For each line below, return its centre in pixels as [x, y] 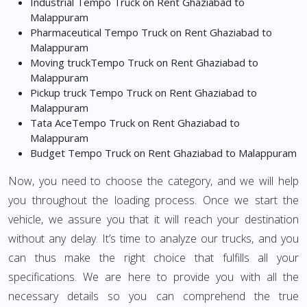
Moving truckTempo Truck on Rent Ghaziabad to [144, 63]
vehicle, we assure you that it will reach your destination [153, 220]
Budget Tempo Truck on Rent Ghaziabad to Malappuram [163, 153]
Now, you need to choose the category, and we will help [153, 181]
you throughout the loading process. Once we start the [153, 200]
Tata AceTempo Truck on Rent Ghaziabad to [135, 123]
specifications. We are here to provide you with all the [153, 277]
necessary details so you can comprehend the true [153, 296]
